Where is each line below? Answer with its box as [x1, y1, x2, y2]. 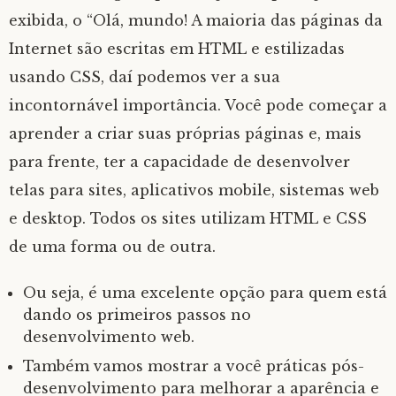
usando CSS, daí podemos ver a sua [9, 67, 280, 86]
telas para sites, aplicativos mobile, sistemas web [9, 180, 379, 199]
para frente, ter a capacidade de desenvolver [9, 152, 350, 171]
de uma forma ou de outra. [9, 237, 216, 255]
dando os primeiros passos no [23, 305, 251, 324]
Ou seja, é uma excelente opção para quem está [23, 283, 387, 301]
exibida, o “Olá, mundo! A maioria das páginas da [9, 11, 383, 29]
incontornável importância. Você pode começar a [9, 95, 387, 114]
